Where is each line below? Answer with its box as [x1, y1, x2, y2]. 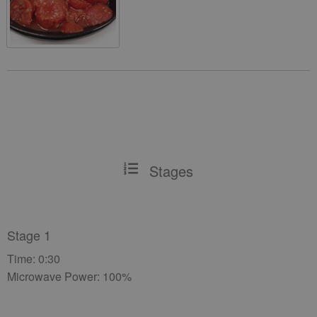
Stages [149, 161, 193, 181]
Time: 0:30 [7, 250, 60, 267]
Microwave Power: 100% [7, 268, 132, 284]
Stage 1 [7, 226, 51, 244]
